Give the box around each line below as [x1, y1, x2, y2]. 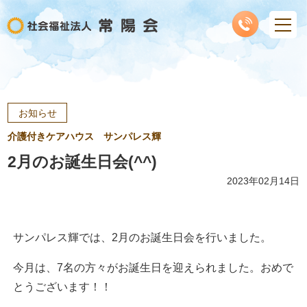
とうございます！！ [13, 281, 112, 293]
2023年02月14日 [226, 175, 299, 186]
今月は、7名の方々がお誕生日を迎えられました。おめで [13, 262, 294, 273]
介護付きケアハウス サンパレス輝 [8, 131, 162, 142]
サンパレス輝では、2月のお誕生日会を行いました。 [13, 232, 272, 243]
